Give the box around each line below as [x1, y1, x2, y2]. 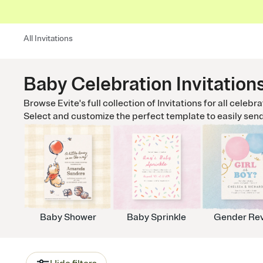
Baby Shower [39, 211, 96, 223]
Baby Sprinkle [127, 211, 187, 223]
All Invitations [23, 33, 73, 43]
